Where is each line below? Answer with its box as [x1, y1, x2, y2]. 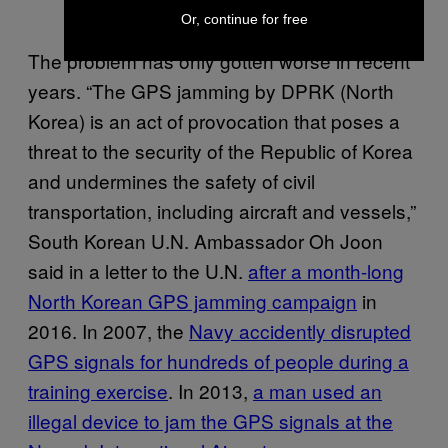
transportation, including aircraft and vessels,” [28, 196, 416, 224]
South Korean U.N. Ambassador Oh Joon [28, 226, 383, 254]
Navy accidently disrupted [189, 316, 411, 344]
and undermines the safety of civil [28, 166, 315, 194]
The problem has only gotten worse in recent [28, 46, 410, 74]
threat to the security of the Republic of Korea [28, 136, 413, 164]
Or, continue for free [180, 11, 308, 27]
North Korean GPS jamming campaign [28, 286, 357, 314]
